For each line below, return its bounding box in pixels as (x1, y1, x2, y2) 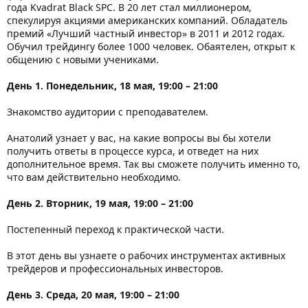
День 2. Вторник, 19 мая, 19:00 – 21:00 (7, 196, 193, 210)
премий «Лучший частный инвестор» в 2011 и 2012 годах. (7, 26, 285, 40)
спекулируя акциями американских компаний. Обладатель (7, 13, 287, 27)
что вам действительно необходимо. (7, 170, 181, 184)
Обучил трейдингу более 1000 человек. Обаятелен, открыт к (7, 39, 295, 53)
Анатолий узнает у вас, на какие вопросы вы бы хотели (7, 131, 271, 144)
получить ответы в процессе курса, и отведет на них (7, 144, 258, 157)
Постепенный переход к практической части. (7, 222, 224, 236)
